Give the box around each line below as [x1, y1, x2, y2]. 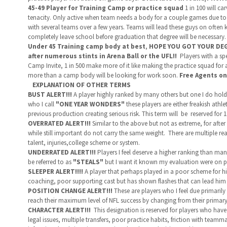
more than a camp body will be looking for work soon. [27, 71, 179, 80]
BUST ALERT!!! [27, 90, 73, 99]
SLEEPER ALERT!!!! [27, 167, 83, 176]
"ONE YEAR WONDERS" [55, 100, 126, 108]
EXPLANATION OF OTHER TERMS [30, 81, 131, 89]
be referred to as [27, 158, 73, 166]
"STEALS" [72, 158, 103, 166]
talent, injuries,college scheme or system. [27, 138, 140, 147]
